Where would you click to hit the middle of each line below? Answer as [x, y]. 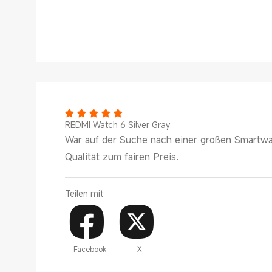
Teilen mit [84, 193]
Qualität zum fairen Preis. [122, 157]
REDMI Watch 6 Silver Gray [117, 125]
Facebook [90, 249]
